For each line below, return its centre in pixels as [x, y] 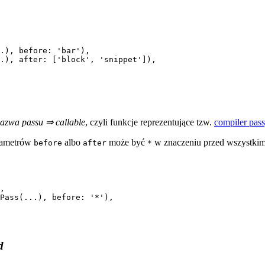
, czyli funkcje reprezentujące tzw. [150, 122]
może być [127, 143]
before [48, 143]
